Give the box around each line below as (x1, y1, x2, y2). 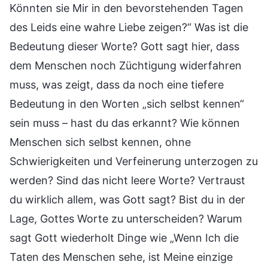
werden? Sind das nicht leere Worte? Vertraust (10, 173, 245, 187)
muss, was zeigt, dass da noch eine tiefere (10, 78, 224, 91)
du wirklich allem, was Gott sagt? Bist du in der (10, 193, 245, 206)
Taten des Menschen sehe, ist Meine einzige (10, 250, 233, 263)
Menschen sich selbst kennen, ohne (10, 135, 191, 148)
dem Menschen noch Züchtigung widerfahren (10, 59, 242, 72)
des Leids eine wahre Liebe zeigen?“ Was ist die (10, 20, 248, 33)
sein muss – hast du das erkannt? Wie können (10, 116, 240, 129)
